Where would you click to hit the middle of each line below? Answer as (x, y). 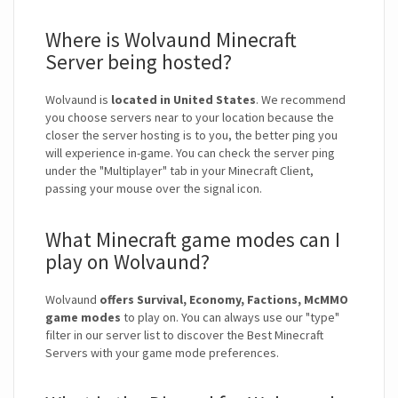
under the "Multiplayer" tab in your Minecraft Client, (179, 171)
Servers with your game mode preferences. (162, 353)
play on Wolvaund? (127, 262)
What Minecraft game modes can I (193, 240)
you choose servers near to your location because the (190, 118)
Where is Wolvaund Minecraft (171, 40)
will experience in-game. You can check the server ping (190, 153)
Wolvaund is (78, 100)
